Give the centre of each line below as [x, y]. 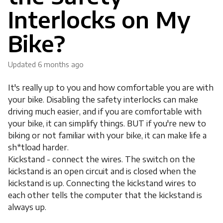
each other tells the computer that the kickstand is [105, 195]
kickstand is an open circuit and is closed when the [102, 171]
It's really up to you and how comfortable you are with [111, 88]
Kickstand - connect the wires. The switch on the [102, 159]
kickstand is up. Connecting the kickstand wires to [102, 183]
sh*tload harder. [39, 147]
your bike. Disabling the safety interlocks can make [103, 100]
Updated [24, 64]
